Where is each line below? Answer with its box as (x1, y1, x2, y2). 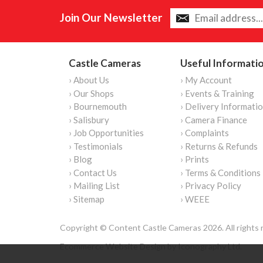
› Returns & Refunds (180, 140, 258, 151)
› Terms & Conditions (180, 167, 261, 178)
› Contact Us (69, 167, 117, 178)
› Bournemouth (69, 101, 127, 112)
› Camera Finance (180, 114, 247, 125)
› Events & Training (180, 87, 254, 99)
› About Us (69, 75, 109, 86)
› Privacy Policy (180, 180, 241, 191)
